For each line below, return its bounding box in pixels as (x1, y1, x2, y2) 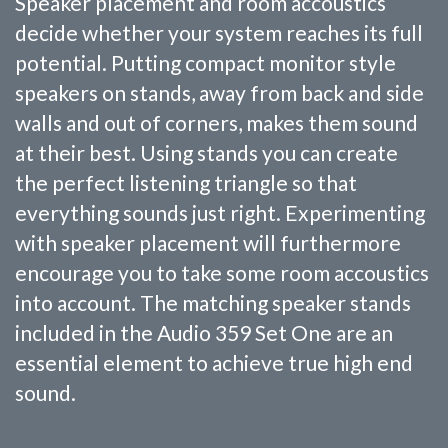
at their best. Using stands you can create (15, 139, 398, 165)
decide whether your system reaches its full (15, 19, 423, 45)
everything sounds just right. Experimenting (15, 199, 425, 225)
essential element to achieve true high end (15, 349, 413, 375)
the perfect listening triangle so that (15, 169, 357, 195)
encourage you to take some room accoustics (15, 259, 429, 285)
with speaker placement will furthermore (15, 229, 401, 255)
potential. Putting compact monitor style (15, 49, 396, 75)
